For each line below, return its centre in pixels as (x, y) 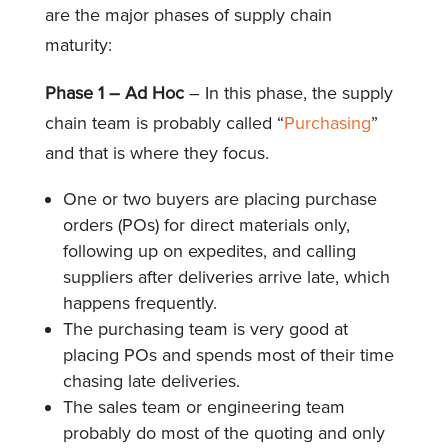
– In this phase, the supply (288, 92)
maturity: (78, 44)
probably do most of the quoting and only (223, 432)
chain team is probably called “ (164, 122)
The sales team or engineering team (203, 406)
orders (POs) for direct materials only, (206, 224)
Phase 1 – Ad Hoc (114, 92)
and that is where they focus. (159, 152)
